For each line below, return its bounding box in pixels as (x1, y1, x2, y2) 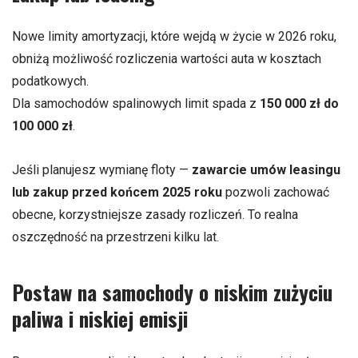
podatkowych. (12, 73, 89, 89)
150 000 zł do (260, 95, 339, 111)
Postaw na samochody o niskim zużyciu (12, 276, 332, 308)
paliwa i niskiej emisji (12, 303, 188, 334)
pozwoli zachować (222, 184, 329, 200)
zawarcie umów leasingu (192, 161, 340, 177)
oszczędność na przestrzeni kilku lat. (12, 229, 219, 245)
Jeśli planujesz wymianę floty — (12, 161, 192, 177)
